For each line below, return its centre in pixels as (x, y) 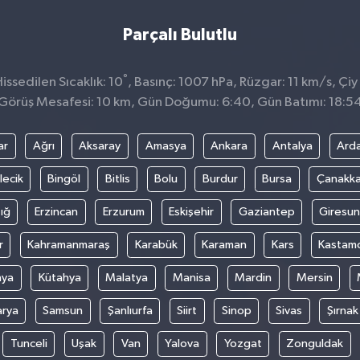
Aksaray (100, 145)
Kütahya (59, 277)
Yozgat (243, 343)
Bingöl (64, 178)
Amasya (166, 145)
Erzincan (56, 211)
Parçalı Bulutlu (180, 35)
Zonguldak (315, 343)
